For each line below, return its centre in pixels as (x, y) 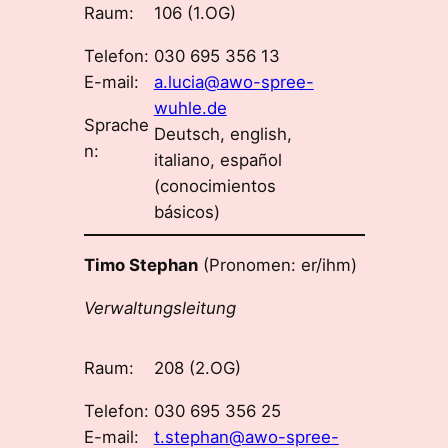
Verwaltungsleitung (159, 308)
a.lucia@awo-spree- (233, 82)
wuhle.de (190, 108)
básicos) (186, 212)
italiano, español (217, 160)
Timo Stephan (140, 265)
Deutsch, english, (222, 134)
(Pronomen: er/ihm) (277, 265)
